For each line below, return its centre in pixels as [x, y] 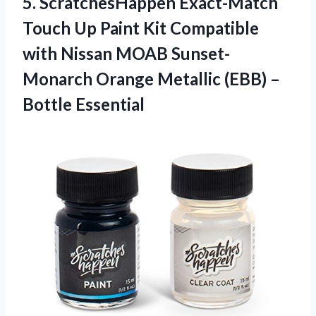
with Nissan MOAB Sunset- [126, 54]
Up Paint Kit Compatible [165, 28]
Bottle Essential [84, 104]
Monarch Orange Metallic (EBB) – [151, 79]
